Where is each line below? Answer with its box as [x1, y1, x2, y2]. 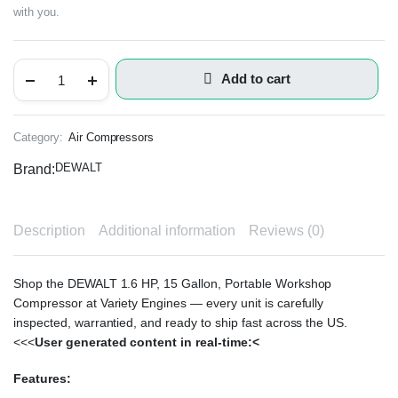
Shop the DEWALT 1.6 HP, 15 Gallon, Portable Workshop [13, 276, 332, 291]
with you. [13, 5, 60, 19]
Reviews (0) [249, 223, 324, 238]
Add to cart [221, 71, 291, 86]
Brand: [13, 162, 55, 177]
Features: [13, 370, 71, 386]
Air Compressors [68, 131, 155, 144]
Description [13, 223, 85, 238]
